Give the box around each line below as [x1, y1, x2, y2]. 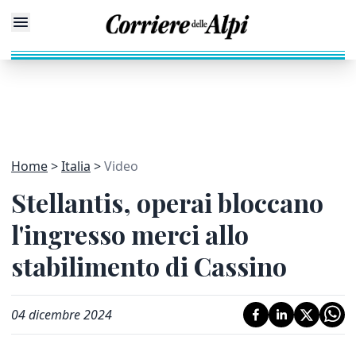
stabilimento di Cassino [11, 249, 287, 283]
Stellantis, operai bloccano [11, 185, 323, 219]
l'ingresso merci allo [11, 217, 249, 251]
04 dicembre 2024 [11, 306, 112, 323]
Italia [61, 157, 91, 175]
